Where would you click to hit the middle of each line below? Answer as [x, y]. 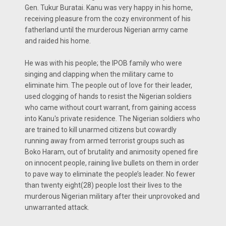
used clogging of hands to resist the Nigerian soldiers [108, 96]
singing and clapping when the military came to [99, 74]
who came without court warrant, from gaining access [110, 107]
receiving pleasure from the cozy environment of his [108, 19]
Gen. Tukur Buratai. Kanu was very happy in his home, [109, 8]
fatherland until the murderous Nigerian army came [106, 30]
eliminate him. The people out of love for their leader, [108, 85]
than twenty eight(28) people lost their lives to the [103, 185]
